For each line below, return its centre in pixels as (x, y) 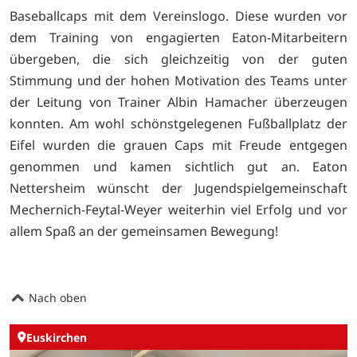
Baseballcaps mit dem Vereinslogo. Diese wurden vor (178, 16)
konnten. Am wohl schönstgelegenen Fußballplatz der (178, 124)
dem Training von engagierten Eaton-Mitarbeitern (178, 38)
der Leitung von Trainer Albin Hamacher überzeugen (178, 102)
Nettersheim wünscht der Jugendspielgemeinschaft (178, 188)
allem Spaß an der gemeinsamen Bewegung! (144, 231)
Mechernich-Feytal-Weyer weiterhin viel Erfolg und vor (178, 210)
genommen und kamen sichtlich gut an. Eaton (178, 167)
